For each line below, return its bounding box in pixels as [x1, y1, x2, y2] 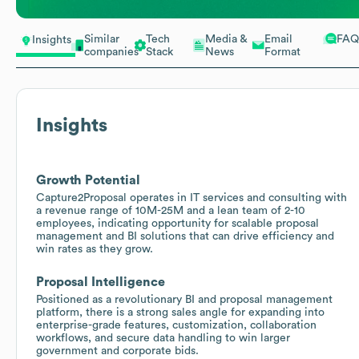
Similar [83, 33, 119, 45]
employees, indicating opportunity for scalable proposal [36, 217, 319, 229]
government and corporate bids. [36, 345, 199, 357]
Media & [205, 33, 248, 45]
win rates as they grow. [36, 243, 153, 255]
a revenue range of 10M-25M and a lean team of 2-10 [36, 204, 305, 216]
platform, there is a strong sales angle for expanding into [36, 306, 325, 318]
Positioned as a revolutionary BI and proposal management [36, 293, 333, 305]
